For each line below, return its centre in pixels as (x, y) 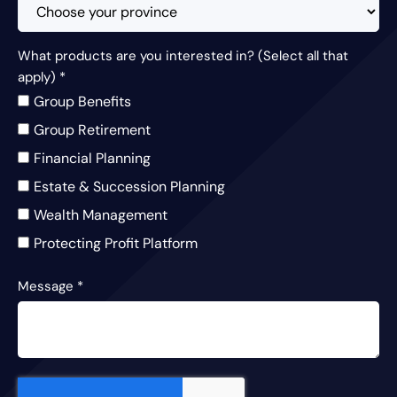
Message (47, 287)
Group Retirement (92, 130)
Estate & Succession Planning (129, 187)
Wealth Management (101, 215)
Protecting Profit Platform (116, 244)
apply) (39, 78)
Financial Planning (92, 159)
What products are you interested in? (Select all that (183, 56)
